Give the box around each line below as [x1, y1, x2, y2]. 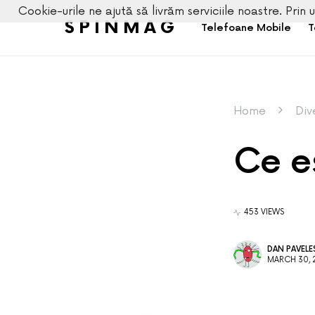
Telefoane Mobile [201, 22, 291, 34]
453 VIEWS [244, 207, 284, 217]
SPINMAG [65, 17, 179, 38]
